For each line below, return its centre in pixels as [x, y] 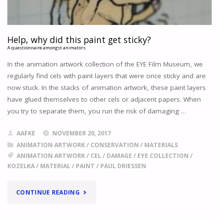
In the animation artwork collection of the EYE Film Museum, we [105, 64]
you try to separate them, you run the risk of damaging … [97, 111]
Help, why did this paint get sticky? [79, 40]
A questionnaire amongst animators [46, 48]
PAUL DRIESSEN [123, 166]
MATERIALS [161, 145]
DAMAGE [119, 155]
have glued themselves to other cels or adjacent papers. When [104, 99]
